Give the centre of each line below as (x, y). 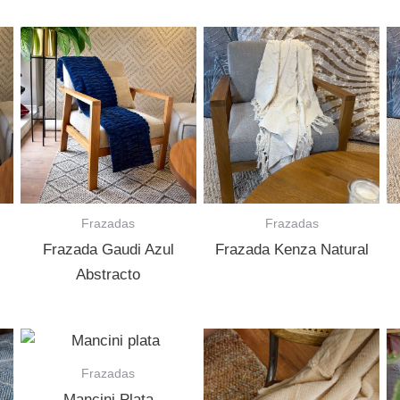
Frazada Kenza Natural (292, 250)
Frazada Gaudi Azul (108, 250)
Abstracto (108, 275)
